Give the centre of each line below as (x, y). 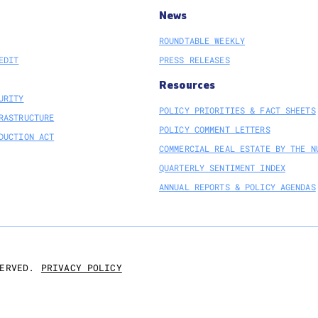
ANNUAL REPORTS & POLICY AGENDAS (237, 187)
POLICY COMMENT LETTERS (215, 129)
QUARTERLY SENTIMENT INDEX (222, 168)
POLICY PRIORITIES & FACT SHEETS (237, 110)
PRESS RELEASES (194, 60)
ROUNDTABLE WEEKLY (202, 40)
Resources (187, 86)
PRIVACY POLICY (81, 267)
